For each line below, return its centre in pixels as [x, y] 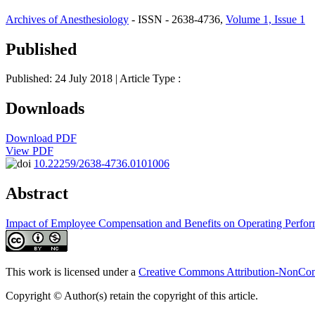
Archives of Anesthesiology [67, 19]
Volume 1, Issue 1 [265, 19]
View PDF [30, 151]
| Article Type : [148, 79]
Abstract [37, 194]
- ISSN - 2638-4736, [176, 19]
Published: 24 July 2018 [60, 79]
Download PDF [41, 139]
